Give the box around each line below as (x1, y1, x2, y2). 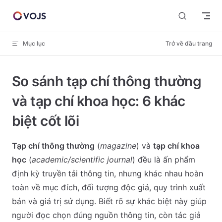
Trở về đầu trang (166, 40, 212, 47)
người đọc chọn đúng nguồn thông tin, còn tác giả (12, 210, 201, 220)
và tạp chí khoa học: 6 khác (12, 93, 185, 110)
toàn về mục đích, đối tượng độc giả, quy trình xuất (12, 182, 206, 192)
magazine (100, 141, 136, 151)
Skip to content (12, 10, 56, 17)
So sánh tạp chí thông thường (12, 73, 202, 90)
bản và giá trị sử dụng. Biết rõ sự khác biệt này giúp (12, 196, 207, 206)
